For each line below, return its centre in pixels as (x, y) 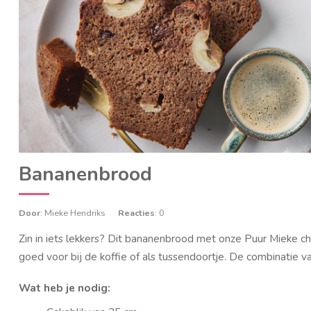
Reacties (136, 213)
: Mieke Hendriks (73, 213)
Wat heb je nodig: (65, 287)
